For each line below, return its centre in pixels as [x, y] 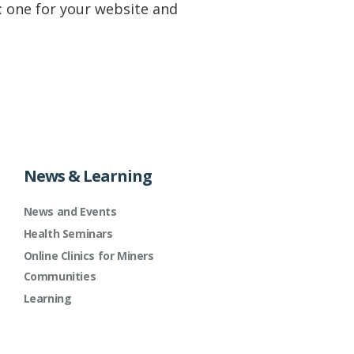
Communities [60, 276]
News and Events [70, 211]
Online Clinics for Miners [88, 256]
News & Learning [87, 176]
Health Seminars [68, 233]
